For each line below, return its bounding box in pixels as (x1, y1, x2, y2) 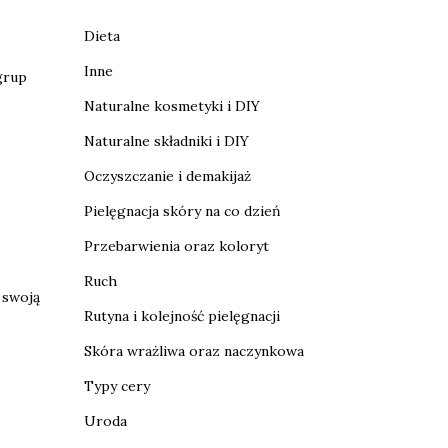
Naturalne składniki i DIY (83, 132, 249, 150)
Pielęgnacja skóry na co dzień (83, 202, 281, 220)
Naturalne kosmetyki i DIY (83, 97, 260, 115)
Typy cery (83, 377, 150, 395)
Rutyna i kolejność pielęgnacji (83, 307, 280, 325)
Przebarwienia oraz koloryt (83, 237, 269, 255)
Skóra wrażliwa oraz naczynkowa (83, 342, 304, 360)
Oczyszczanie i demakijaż (83, 167, 251, 185)
